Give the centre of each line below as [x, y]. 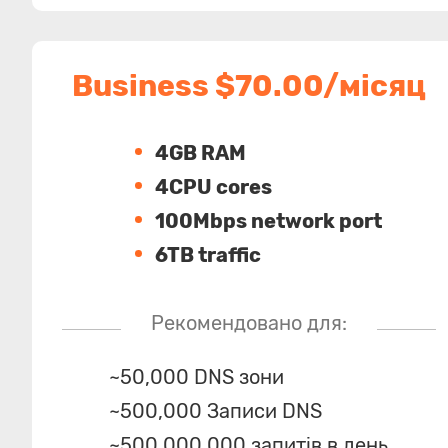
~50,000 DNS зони [197, 377]
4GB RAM [201, 153]
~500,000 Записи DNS [216, 411]
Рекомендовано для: [248, 323]
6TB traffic [208, 255]
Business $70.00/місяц [248, 86]
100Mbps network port [269, 221]
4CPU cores [214, 187]
